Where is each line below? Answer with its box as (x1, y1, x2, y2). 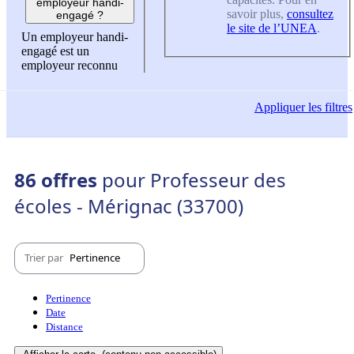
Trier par (24, 250, 66, 265)
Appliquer (254, 100, 305, 115)
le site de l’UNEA (227, 21, 317, 35)
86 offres (14, 166, 102, 193)
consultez (287, 6, 333, 21)
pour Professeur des (102, 166, 286, 193)
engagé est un (21, 44, 89, 58)
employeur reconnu (21, 58, 118, 73)
